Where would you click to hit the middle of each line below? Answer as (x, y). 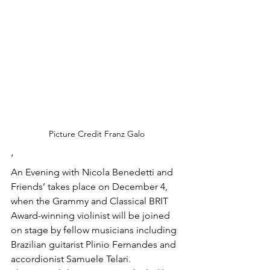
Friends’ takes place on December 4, (90, 187)
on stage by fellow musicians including (95, 230)
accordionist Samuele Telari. (71, 259)
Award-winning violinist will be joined (92, 215)
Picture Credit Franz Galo (96, 134)
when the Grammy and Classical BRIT (91, 201)
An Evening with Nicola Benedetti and (93, 172)
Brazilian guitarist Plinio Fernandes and (95, 244)
